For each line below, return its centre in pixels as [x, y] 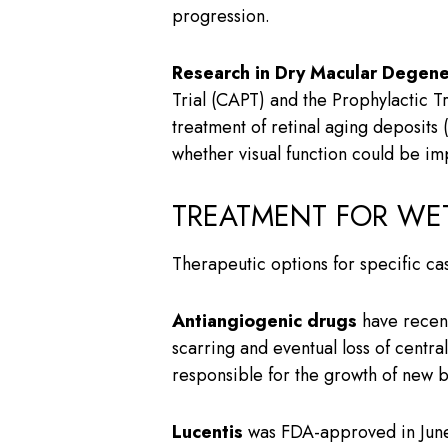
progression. [221, 15]
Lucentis [207, 432]
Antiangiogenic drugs [264, 321]
